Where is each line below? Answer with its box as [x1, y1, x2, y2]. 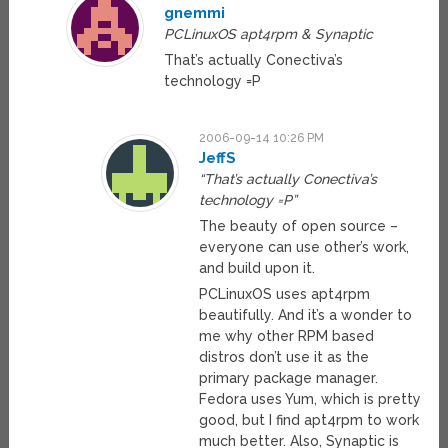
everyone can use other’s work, [199, 239, 410, 256]
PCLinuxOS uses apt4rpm [199, 286, 371, 303]
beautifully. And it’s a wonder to [199, 307, 413, 324]
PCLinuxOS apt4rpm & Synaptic [163, 26, 373, 43]
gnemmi [163, 4, 225, 23]
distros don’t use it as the [199, 349, 370, 366]
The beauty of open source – [199, 218, 399, 235]
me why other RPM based [199, 328, 375, 345]
